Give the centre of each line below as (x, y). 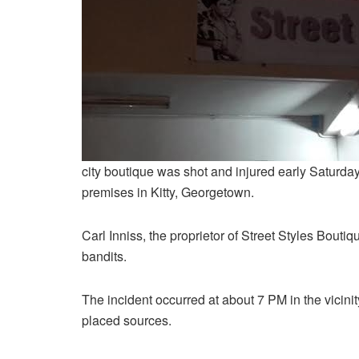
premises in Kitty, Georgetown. (168, 192)
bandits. (104, 256)
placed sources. (127, 321)
